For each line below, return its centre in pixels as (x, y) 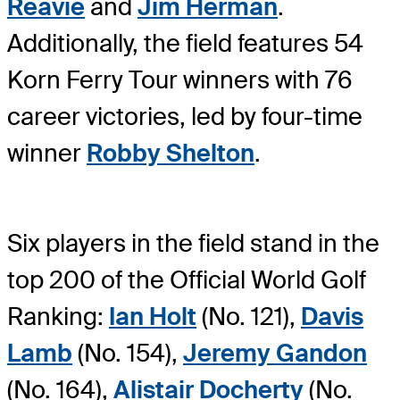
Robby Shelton (171, 154)
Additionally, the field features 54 (185, 44)
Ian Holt (153, 316)
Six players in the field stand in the (193, 243)
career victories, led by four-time (185, 117)
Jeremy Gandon (275, 353)
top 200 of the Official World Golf (187, 279)
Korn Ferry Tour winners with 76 (180, 80)
